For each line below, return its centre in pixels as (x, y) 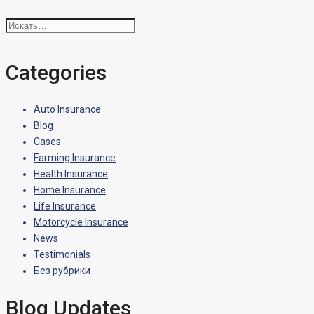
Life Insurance (65, 206)
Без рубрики (62, 271)
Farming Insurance (75, 158)
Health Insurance (71, 174)
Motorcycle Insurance (81, 223)
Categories (56, 73)
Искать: (22, 25)
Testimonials (62, 255)
